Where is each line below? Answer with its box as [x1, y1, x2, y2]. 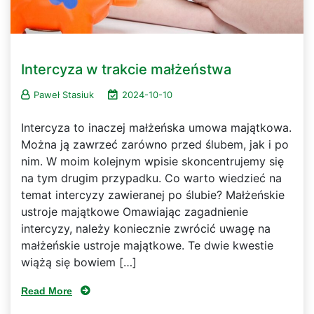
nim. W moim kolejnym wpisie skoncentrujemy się [21, 153, 284, 168]
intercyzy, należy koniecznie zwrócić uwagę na [21, 221, 271, 235]
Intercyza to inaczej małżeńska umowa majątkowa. [21, 120, 292, 135]
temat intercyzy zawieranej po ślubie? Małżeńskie [21, 187, 285, 202]
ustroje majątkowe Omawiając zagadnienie [21, 204, 248, 219]
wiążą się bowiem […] [21, 254, 137, 269]
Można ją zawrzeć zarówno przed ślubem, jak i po [21, 137, 289, 151]
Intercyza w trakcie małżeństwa [21, 60, 231, 78]
